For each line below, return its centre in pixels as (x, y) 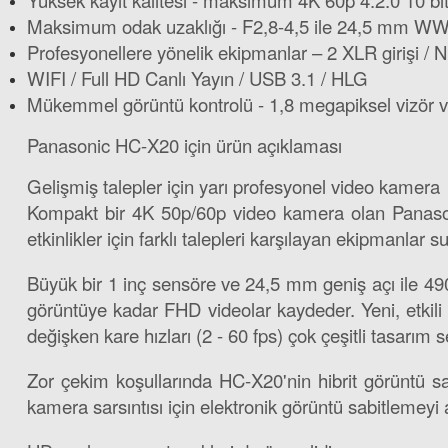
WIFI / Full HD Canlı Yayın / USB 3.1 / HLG (197, 78)
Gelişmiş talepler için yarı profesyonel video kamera (233, 186)
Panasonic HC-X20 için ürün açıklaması (184, 145)
